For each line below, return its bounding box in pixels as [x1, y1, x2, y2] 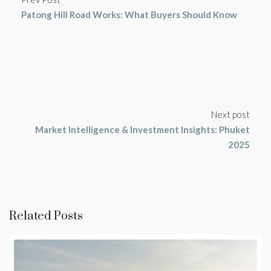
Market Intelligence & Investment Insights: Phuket [35, 124, 250, 135]
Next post [211, 109, 250, 120]
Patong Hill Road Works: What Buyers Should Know [21, 9, 237, 21]
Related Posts [9, 209, 83, 224]
